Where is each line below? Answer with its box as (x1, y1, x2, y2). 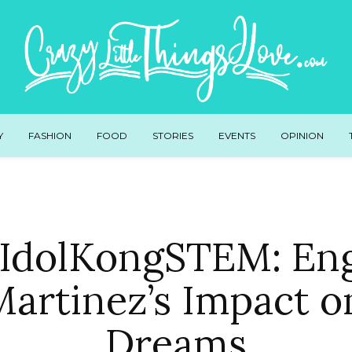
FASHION (27, 129, 71, 141)
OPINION (280, 129, 324, 141)
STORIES (152, 129, 193, 141)
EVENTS (218, 129, 255, 141)
